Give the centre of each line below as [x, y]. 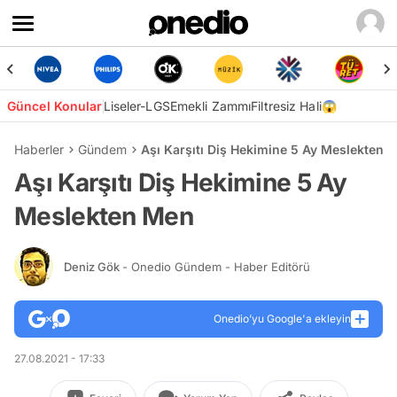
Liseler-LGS [136, 106]
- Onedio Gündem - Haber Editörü [216, 266]
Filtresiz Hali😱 [294, 106]
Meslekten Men [104, 216]
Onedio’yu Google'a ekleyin [282, 319]
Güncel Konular [55, 106]
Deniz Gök [93, 266]
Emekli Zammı [210, 106]
